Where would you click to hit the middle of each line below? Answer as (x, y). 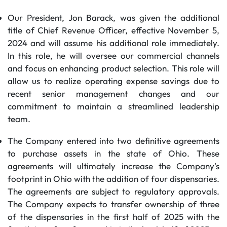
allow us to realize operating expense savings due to (113, 81)
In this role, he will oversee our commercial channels (113, 55)
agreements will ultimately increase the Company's (113, 166)
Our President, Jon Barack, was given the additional (113, 17)
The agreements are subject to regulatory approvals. (113, 191)
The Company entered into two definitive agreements (113, 141)
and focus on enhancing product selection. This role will (113, 68)
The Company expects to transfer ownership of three (113, 204)
